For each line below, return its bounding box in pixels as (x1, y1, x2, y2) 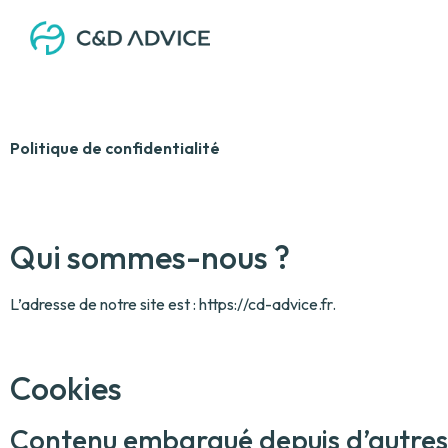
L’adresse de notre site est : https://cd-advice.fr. (10, 294, 336, 314)
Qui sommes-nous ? (10, 237, 290, 277)
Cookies (10, 367, 122, 408)
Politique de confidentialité (10, 138, 220, 158)
